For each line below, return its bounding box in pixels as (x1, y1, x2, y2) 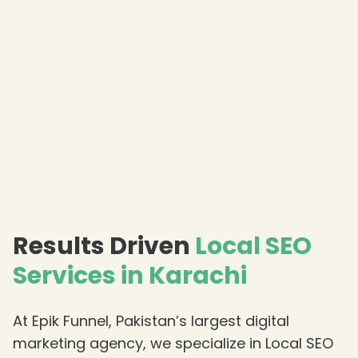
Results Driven (13, 229, 195, 264)
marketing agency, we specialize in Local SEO (13, 333, 333, 354)
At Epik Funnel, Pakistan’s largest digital (13, 311, 289, 332)
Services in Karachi (13, 259, 247, 293)
